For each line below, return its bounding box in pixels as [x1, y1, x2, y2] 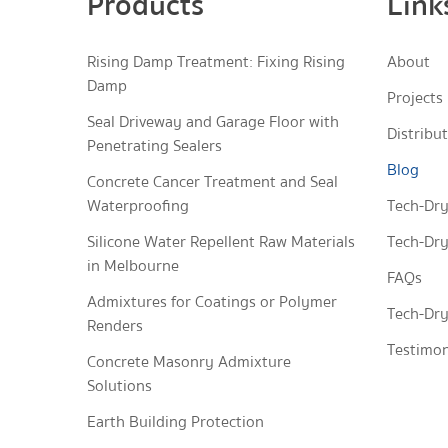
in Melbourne [87, 253, 179, 279]
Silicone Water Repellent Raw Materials [87, 229, 355, 255]
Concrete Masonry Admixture [87, 349, 291, 375]
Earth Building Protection [87, 409, 264, 435]
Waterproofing [87, 193, 189, 219]
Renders [87, 313, 143, 339]
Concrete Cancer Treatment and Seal [87, 169, 338, 195]
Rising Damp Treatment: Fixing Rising [87, 49, 345, 75]
